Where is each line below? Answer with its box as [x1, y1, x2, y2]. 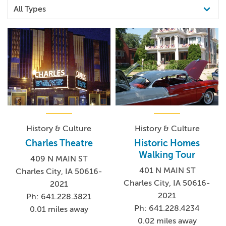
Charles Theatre [25, 138, 93, 148]
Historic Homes [134, 138, 200, 148]
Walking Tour [139, 149, 196, 160]
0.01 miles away [29, 204, 88, 214]
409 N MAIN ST [30, 154, 88, 163]
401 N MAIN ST [139, 165, 195, 175]
